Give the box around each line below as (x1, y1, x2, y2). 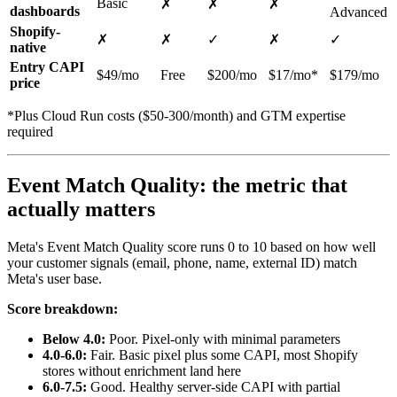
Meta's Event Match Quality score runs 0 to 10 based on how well (7, 239, 376, 255)
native (10, 40, 46, 56)
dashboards (10, 4, 80, 19)
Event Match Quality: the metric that (7, 174, 347, 198)
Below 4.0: (43, 331, 105, 347)
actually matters (7, 198, 155, 222)
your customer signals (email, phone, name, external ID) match (7, 255, 357, 271)
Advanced (330, 4, 387, 20)
